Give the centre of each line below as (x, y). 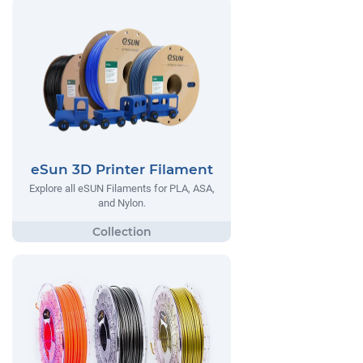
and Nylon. (122, 203)
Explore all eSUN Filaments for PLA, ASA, (122, 188)
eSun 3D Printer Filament (122, 169)
